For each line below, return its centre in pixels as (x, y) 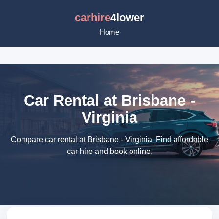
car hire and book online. (109, 151)
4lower (127, 17)
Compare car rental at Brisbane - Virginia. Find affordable (109, 140)
